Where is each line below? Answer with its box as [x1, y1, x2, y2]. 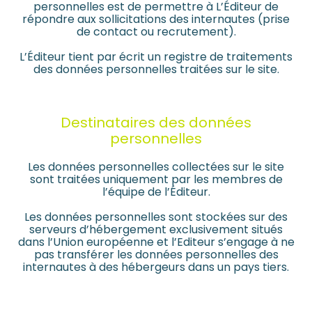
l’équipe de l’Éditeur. [102, 184, 210, 201]
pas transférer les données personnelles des [33, 247, 279, 263]
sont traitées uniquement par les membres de [29, 171, 283, 188]
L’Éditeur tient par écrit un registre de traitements [19, 49, 292, 65]
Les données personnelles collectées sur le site [28, 159, 284, 175]
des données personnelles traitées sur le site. [33, 61, 279, 78]
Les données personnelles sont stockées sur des [24, 209, 288, 226]
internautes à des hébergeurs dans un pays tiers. [23, 259, 289, 276]
